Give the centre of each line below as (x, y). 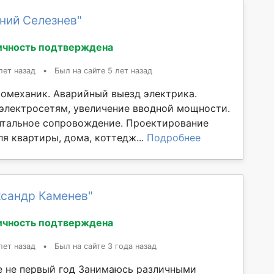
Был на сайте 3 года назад (106, 246)
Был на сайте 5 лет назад (103, 71)
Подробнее (174, 138)
